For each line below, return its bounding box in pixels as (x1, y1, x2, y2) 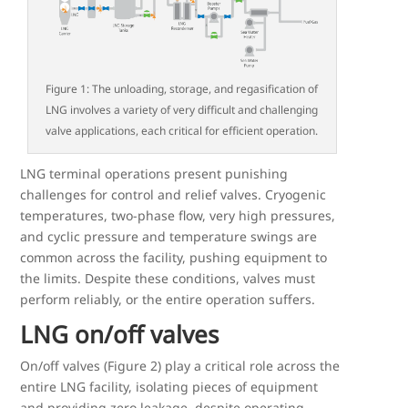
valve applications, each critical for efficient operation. (46, 122, 319, 138)
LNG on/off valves (20, 317, 219, 351)
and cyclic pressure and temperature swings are (20, 227, 318, 245)
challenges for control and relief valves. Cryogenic (20, 185, 327, 203)
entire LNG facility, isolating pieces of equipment (20, 377, 319, 395)
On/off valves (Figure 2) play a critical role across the (20, 356, 341, 374)
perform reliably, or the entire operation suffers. (20, 290, 316, 308)
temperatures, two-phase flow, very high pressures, (20, 206, 336, 224)
